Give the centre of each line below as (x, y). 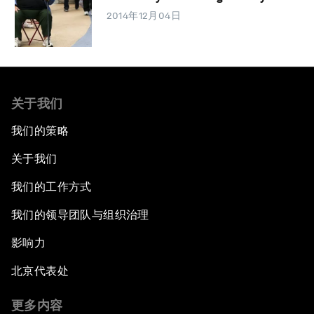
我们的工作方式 (52, 186)
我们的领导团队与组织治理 (80, 214)
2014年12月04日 (144, 16)
